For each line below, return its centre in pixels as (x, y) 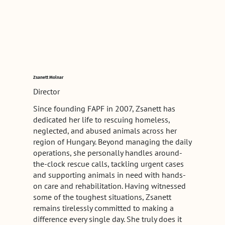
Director (46, 92)
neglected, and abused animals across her (105, 131)
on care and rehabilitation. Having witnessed (109, 186)
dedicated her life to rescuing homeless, (101, 120)
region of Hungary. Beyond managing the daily (112, 142)
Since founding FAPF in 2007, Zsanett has (104, 109)
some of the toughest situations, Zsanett (102, 197)
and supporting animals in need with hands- (109, 175)
